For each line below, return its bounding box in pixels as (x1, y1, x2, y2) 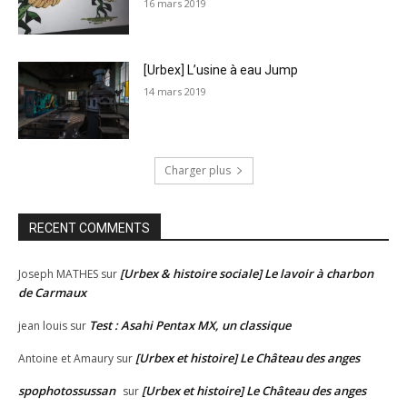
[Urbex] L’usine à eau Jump (144, 62, 299, 77)
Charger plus (164, 163, 231, 179)
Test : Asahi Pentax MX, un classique (89, 317, 291, 334)
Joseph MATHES (18, 266, 98, 283)
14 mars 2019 (144, 84, 207, 98)
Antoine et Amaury (18, 351, 114, 367)
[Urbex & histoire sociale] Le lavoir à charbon (120, 265, 373, 283)
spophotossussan (18, 382, 115, 400)
